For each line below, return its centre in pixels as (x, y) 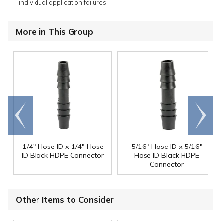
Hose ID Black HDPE (167, 155)
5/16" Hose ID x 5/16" (167, 146)
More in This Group (55, 31)
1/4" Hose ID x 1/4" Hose (63, 146)
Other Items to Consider (65, 199)
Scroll (201, 110)
